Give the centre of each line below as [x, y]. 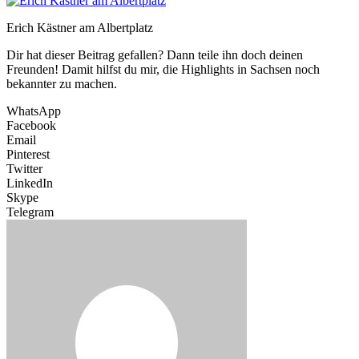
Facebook [31, 126]
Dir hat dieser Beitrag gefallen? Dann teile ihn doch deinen [155, 55]
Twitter [24, 169]
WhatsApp [34, 111]
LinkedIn [30, 184]
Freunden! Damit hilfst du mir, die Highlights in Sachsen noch [163, 70]
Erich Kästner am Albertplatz [80, 28]
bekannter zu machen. [62, 84]
